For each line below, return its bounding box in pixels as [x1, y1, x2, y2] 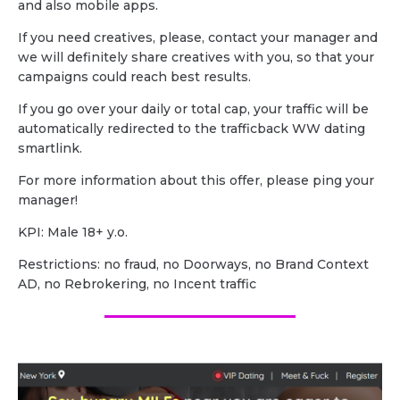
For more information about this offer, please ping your [18, 172, 374, 189]
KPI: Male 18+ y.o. [18, 224, 128, 241]
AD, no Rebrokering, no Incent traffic [18, 276, 256, 293]
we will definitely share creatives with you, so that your [18, 49, 374, 66]
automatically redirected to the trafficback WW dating [18, 121, 365, 137]
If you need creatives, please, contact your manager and [18, 29, 378, 46]
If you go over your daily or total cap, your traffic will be [18, 101, 369, 118]
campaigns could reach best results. [18, 69, 254, 86]
